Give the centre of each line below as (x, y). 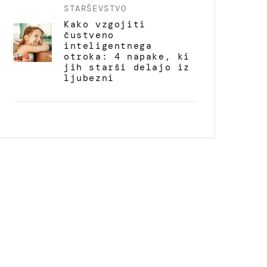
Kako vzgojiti (105, 24)
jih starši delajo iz (127, 67)
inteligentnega (108, 46)
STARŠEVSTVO (95, 8)
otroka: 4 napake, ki (127, 56)
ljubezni (89, 78)
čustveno (89, 35)
